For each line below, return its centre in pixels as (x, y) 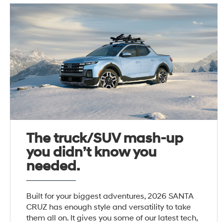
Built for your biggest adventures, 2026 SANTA (110, 196)
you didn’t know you (92, 153)
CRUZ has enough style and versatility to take (109, 207)
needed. (53, 166)
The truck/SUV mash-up (105, 139)
